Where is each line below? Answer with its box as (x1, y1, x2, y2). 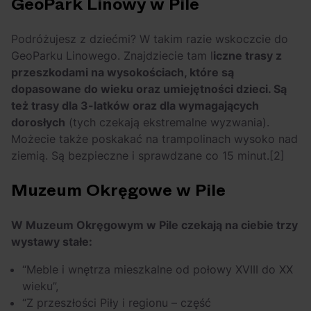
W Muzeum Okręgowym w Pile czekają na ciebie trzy (11, 218, 298, 233)
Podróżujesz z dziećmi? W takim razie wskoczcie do (11, 32, 288, 47)
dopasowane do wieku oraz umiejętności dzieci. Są (11, 82, 287, 96)
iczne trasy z (213, 49, 282, 63)
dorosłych (11, 115, 65, 130)
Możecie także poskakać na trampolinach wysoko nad (11, 132, 298, 146)
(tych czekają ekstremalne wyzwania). (65, 115, 269, 130)
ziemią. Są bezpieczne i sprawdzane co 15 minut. (11, 149, 269, 163)
